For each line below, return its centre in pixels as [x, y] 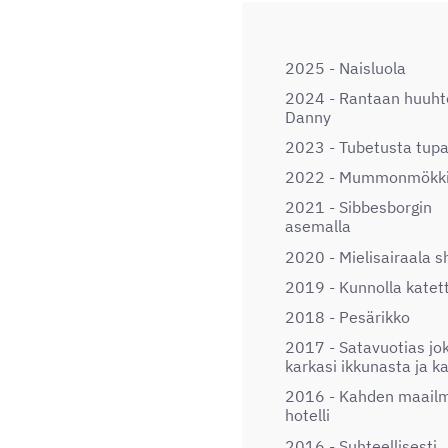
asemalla [318, 226]
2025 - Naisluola [345, 67]
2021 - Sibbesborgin [358, 207]
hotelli [307, 415]
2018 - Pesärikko [347, 317]
